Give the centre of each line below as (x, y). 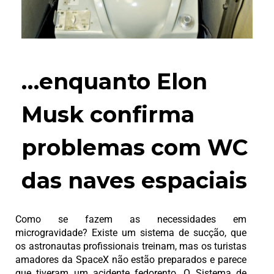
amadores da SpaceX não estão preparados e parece (131, 259)
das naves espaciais (134, 181)
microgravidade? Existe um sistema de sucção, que (131, 232)
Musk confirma (108, 115)
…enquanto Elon (114, 82)
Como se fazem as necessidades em (131, 219)
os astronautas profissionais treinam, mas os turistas (131, 246)
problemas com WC (135, 148)
